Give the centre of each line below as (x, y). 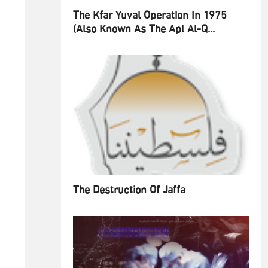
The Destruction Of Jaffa (129, 191)
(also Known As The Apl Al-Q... (144, 30)
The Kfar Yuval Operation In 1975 (150, 16)
